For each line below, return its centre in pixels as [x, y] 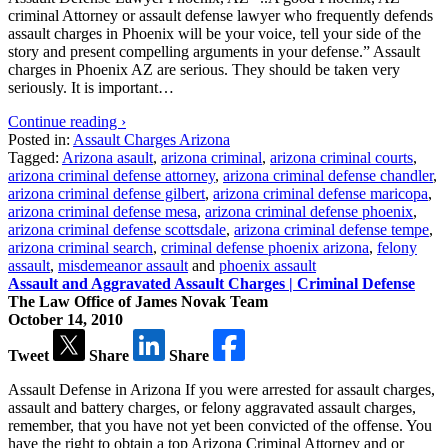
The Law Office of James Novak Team [138, 301]
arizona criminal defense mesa [102, 211]
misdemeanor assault [123, 265]
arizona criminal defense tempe [331, 229]
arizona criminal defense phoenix [309, 211]
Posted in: [39, 139]
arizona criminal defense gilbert [106, 193]
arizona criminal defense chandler [328, 175]
